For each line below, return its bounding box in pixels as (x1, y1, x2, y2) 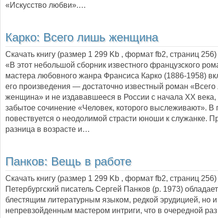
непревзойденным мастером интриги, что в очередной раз (5, 206, 217, 215)
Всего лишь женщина (43, 31, 158, 44)
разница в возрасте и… (5, 125, 90, 133)
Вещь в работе (51, 155, 131, 168)
